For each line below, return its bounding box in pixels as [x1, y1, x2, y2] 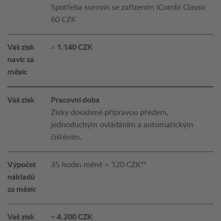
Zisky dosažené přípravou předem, [51, 109, 169, 117]
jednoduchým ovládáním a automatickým [51, 121, 193, 130]
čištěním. [51, 134, 82, 142]
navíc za [7, 56, 34, 65]
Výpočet [7, 161, 36, 170]
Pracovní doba [51, 97, 100, 105]
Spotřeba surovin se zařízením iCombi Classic [51, 4, 206, 12]
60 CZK [51, 16, 76, 25]
